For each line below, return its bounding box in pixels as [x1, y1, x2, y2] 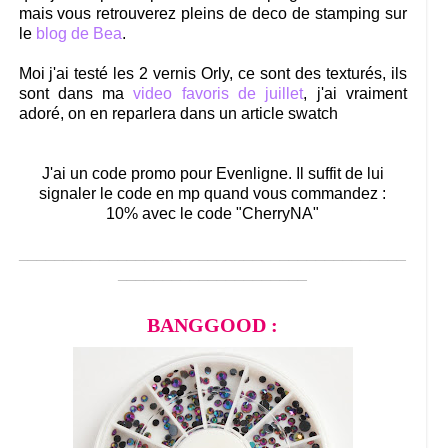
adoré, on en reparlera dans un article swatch [18, 104, 338, 122]
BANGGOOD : [147, 313, 279, 336]
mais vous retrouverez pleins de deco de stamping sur [18, 4, 408, 22]
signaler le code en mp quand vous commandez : [39, 184, 387, 202]
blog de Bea [35, 24, 122, 42]
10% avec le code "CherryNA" [106, 204, 320, 222]
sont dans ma [18, 84, 134, 102]
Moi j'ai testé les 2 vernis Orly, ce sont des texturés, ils [18, 64, 408, 82]
